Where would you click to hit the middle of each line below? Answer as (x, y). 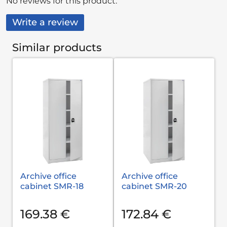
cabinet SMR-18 (52, 186)
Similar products (57, 47)
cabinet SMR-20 (154, 186)
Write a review (45, 23)
